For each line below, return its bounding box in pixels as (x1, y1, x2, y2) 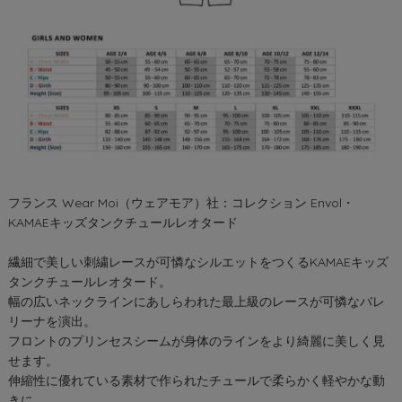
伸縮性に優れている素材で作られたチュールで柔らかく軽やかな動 (7, 371, 385, 389)
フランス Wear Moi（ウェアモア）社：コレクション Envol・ (7, 194, 354, 211)
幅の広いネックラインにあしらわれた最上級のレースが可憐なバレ (7, 293, 385, 310)
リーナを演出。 (7, 312, 96, 329)
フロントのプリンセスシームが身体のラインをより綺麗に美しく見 (7, 332, 385, 349)
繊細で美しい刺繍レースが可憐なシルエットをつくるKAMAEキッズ (7, 253, 389, 270)
